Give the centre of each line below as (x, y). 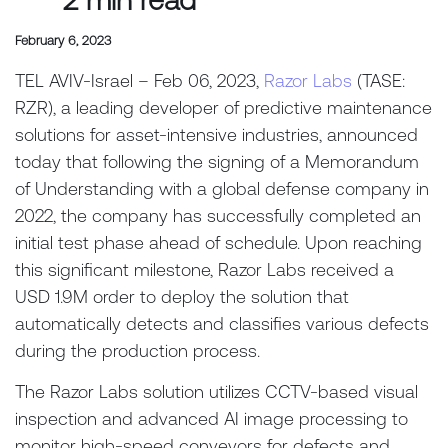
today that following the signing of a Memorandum (217, 161)
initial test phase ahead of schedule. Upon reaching (218, 242)
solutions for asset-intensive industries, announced (216, 134)
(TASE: (378, 80)
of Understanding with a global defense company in (222, 188)
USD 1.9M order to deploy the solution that (182, 296)
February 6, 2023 (63, 40)
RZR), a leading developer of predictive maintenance (223, 107)
